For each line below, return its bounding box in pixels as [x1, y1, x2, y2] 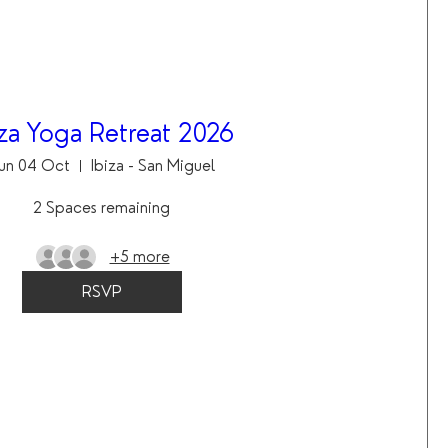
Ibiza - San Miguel [90, 156, 215, 175]
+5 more [109, 247, 170, 266]
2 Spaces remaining [33, 198, 170, 217]
